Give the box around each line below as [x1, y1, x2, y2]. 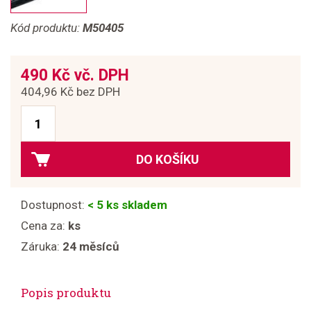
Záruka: [21, 239, 62, 253]
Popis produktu [21, 285, 111, 301]
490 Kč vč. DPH [21, 66, 129, 85]
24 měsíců [62, 239, 119, 253]
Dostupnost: [21, 198, 87, 212]
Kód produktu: [10, 21, 83, 35]
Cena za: [21, 219, 68, 233]
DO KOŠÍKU [136, 152, 199, 167]
